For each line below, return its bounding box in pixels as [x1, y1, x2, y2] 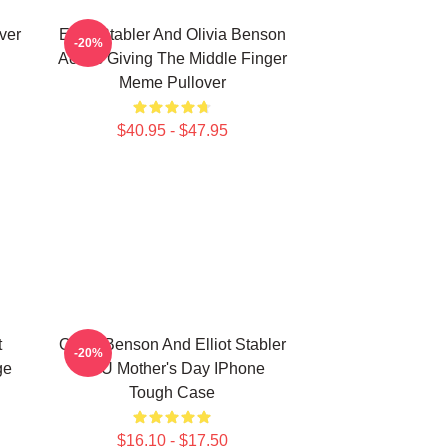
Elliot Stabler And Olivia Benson [58, 26, 286, 43]
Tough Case [129, 384, 215, 401]
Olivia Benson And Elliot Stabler [58, 336, 286, 353]
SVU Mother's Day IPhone [79, 360, 265, 377]
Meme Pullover [118, 74, 226, 91]
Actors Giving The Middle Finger [57, 50, 287, 67]
